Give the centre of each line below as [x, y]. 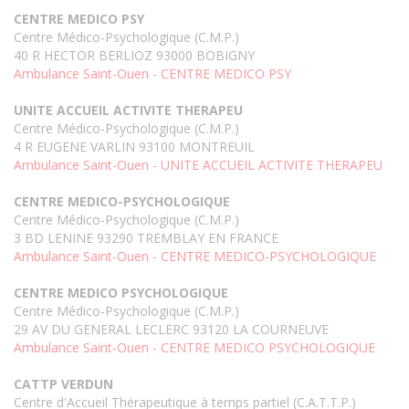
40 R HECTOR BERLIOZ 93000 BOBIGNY [134, 56]
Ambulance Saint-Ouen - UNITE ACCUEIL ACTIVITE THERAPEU [198, 165]
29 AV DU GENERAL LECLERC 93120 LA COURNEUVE [171, 330]
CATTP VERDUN [63, 384]
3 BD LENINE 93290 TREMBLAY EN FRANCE [146, 238]
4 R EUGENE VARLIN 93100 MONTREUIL [134, 147]
